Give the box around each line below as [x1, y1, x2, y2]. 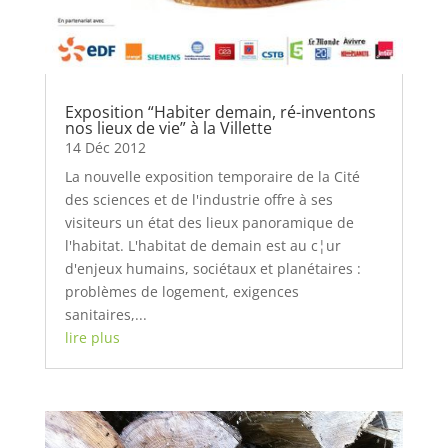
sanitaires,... [64, 305, 147, 325]
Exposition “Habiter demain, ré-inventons [64, 101, 376, 124]
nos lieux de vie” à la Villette [64, 117, 272, 140]
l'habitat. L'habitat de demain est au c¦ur [64, 236, 341, 256]
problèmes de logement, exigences [64, 282, 299, 302]
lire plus [64, 328, 120, 348]
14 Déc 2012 [64, 138, 146, 158]
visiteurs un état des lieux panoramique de [64, 213, 354, 233]
